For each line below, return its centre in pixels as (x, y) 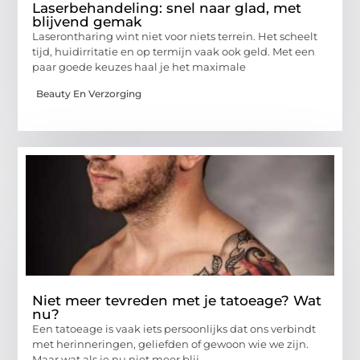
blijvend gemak (87, 22)
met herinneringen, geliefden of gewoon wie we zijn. (171, 344)
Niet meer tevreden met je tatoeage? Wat (177, 300)
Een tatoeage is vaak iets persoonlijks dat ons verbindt (174, 328)
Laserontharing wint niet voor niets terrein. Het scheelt (175, 37)
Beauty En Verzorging (89, 93)
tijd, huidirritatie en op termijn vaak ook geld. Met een (174, 52)
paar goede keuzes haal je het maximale (139, 67)
